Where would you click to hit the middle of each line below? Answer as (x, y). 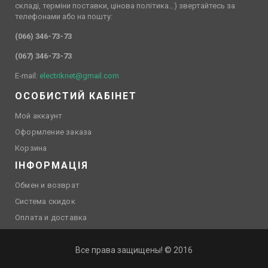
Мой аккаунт (39, 116)
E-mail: (27, 76)
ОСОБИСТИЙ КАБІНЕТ (76, 96)
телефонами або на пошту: (64, 17)
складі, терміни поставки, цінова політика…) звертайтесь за (125, 6)
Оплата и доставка (51, 218)
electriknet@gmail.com (79, 76)
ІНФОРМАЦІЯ (52, 166)
